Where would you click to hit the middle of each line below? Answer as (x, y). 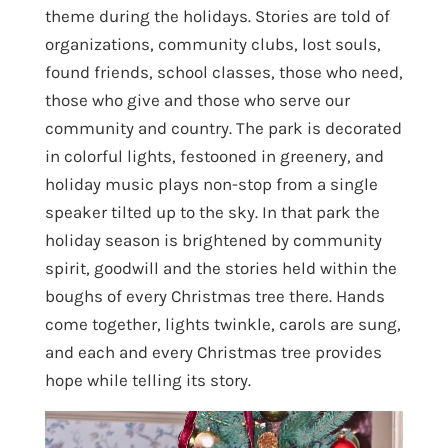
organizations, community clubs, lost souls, (212, 43)
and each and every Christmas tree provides (213, 351)
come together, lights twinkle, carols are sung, (222, 323)
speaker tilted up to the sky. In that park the (212, 211)
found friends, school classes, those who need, (223, 71)
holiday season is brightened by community (213, 239)
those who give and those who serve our (197, 99)
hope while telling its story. (147, 379)
